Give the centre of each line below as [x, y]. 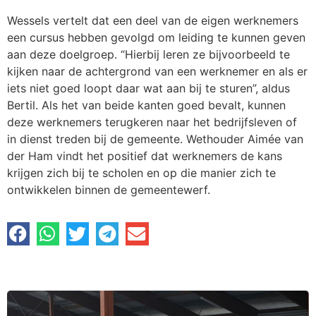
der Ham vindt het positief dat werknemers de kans [145, 156]
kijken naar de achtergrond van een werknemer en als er [157, 71]
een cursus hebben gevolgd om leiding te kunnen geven [156, 37]
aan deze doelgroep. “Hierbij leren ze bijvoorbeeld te [148, 54]
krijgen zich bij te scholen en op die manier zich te [141, 172]
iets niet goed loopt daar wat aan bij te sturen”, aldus [148, 88]
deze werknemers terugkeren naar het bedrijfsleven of [152, 122]
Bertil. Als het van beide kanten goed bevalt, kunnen [146, 105]
